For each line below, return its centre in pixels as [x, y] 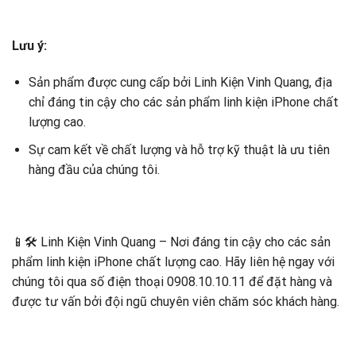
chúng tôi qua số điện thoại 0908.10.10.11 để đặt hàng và [172, 282]
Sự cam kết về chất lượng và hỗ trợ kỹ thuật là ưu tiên [179, 149]
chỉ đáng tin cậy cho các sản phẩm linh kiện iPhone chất [183, 103]
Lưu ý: [29, 46]
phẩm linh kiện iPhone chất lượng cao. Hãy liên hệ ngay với [173, 262]
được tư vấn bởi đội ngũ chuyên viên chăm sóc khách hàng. [176, 302]
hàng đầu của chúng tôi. [94, 169]
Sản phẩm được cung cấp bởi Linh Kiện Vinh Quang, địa [180, 83]
